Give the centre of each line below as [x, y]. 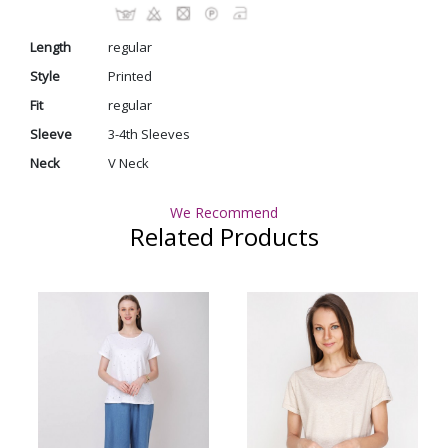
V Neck [128, 162]
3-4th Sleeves [148, 133]
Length [50, 46]
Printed [129, 75]
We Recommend [224, 213]
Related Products [224, 237]
